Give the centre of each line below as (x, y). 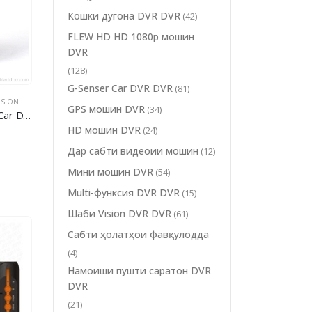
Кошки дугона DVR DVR (124, 15)
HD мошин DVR (104, 130)
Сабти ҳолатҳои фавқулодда (138, 234)
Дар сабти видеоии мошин (133, 150)
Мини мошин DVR (110, 171)
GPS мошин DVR (106, 109)
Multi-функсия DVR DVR (124, 192)
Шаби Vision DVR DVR (119, 213)
